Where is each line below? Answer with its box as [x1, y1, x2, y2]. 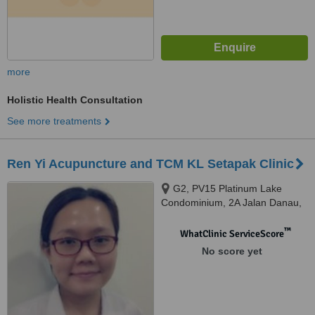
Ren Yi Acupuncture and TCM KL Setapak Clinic [7, 157, 294, 171]
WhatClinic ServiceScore [179, 228, 284, 240]
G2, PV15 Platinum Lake [173, 183, 282, 194]
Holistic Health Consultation [7, 94, 143, 105]
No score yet [201, 245, 262, 257]
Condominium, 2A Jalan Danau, [161, 197, 302, 208]
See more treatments [7, 115, 101, 127]
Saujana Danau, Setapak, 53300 [161, 211, 306, 222]
